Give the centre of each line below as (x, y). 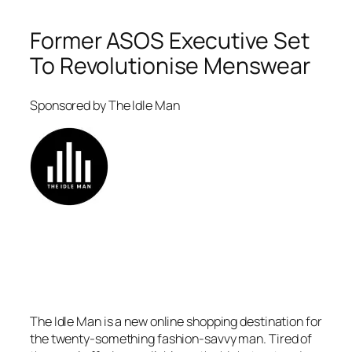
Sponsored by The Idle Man (105, 106)
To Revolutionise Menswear (170, 65)
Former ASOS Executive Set (170, 40)
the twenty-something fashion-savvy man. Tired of (171, 338)
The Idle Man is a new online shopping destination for (176, 321)
